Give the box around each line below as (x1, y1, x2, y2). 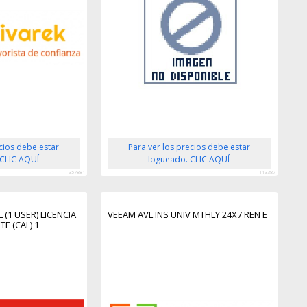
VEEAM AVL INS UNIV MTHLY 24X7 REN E (107, 208, 267, 221)
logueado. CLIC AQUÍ (148, 153, 230, 166)
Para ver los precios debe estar (127, 141, 250, 153)
